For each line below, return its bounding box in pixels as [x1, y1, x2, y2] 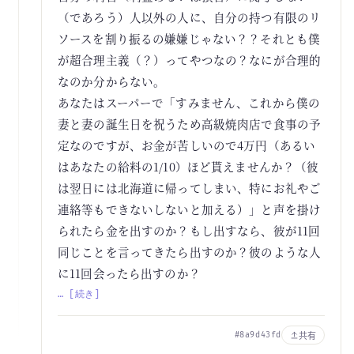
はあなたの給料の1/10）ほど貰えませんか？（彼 [58, 158, 319, 175]
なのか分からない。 [58, 73, 166, 89]
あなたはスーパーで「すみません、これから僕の [58, 94, 321, 111]
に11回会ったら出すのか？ [58, 265, 201, 281]
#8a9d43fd [234, 330, 281, 340]
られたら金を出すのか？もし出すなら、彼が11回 [58, 222, 321, 239]
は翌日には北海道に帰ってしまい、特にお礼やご [58, 179, 322, 196]
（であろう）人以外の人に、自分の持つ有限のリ [58, 9, 322, 25]
